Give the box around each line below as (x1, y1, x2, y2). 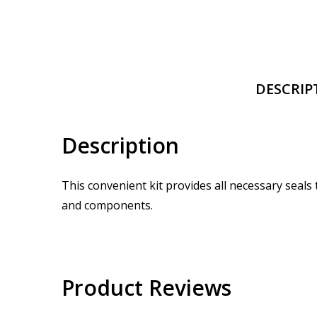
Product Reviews (62, 273, 231, 302)
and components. (62, 197, 156, 213)
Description (62, 131, 179, 160)
